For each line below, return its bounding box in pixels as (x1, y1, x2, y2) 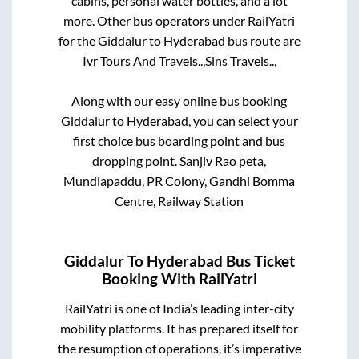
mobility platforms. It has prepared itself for (60, 321, 299, 337)
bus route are (224, 32, 301, 48)
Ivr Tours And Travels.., (82, 52, 205, 68)
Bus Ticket (223, 252, 295, 271)
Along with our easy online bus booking (71, 92, 288, 108)
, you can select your (188, 112, 298, 128)
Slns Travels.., (204, 52, 276, 68)
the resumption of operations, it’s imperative (57, 341, 301, 357)
